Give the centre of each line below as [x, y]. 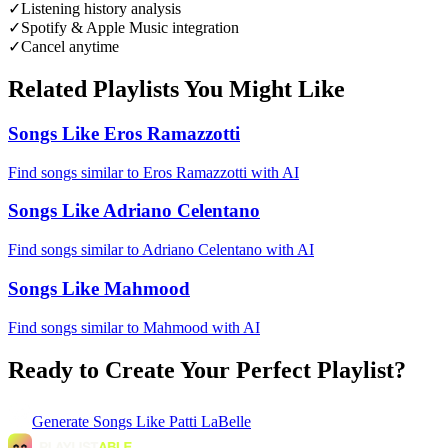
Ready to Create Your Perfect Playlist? [207, 369]
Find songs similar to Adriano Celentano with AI [161, 250]
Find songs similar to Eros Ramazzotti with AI [153, 172]
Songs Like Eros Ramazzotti [124, 134]
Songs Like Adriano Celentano [134, 211]
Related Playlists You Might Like [176, 89]
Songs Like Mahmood [99, 288]
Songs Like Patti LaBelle [172, 422]
